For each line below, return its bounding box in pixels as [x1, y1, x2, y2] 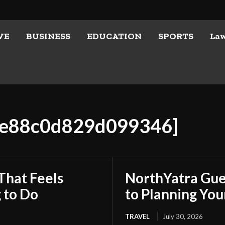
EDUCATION [86, 31, 142, 42]
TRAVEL [125, 212, 150, 220]
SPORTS [158, 31, 193, 42]
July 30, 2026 [163, 212, 203, 220]
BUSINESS [26, 31, 70, 42]
